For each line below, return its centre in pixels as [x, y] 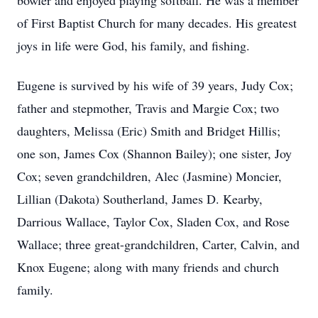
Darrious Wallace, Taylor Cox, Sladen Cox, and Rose [153, 221]
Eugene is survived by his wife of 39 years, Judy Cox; [155, 85]
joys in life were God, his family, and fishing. [133, 45]
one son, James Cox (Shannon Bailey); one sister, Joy [154, 153]
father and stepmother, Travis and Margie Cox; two [148, 108]
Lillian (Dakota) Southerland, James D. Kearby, [140, 199]
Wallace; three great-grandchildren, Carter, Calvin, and [158, 244]
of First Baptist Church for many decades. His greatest [157, 23]
